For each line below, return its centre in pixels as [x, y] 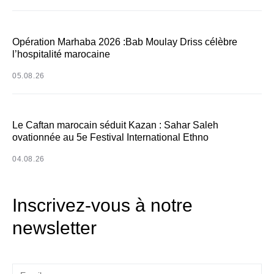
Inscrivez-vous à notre [102, 205]
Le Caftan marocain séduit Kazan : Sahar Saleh [115, 125]
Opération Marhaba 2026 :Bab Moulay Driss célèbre [125, 42]
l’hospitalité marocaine [61, 54]
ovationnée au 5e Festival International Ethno [110, 137]
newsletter [54, 228]
